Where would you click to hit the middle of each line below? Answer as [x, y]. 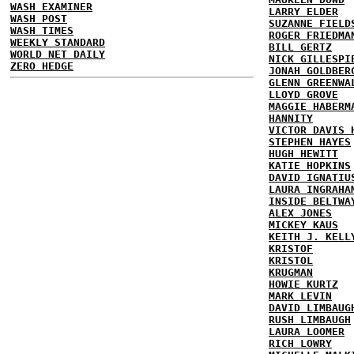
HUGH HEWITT [303, 154]
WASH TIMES [42, 30]
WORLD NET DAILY [58, 54]
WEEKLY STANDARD [58, 42]
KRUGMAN [291, 272]
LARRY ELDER [303, 11]
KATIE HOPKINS [310, 166]
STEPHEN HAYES [310, 142]
